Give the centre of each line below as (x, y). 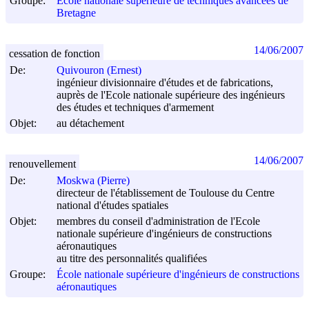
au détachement (90, 123)
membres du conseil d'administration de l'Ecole (158, 221)
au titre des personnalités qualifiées (132, 259)
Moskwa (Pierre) (93, 181)
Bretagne (76, 13)
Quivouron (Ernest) (99, 70)
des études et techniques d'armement (135, 108)
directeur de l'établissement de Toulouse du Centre (166, 193)
